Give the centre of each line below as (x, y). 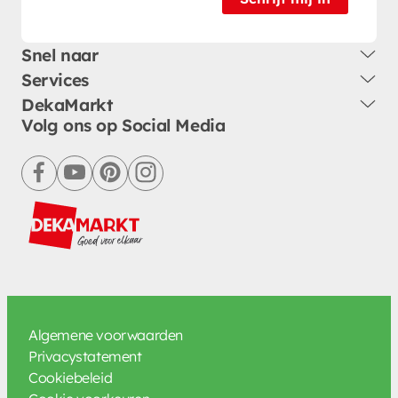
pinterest (137, 183)
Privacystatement (85, 356)
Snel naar (60, 55)
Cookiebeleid (71, 377)
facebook (68, 183)
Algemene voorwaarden (106, 334)
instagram (177, 183)
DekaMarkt (67, 104)
